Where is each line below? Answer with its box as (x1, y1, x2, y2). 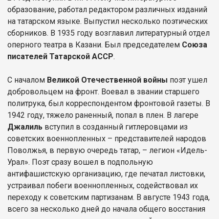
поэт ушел (168, 75, 207, 85)
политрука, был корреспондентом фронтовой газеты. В (7, 98, 210, 108)
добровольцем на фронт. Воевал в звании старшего (7, 87, 199, 96)
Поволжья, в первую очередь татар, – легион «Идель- (7, 145, 207, 155)
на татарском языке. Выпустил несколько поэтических (7, 16, 208, 26)
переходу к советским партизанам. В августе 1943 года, (7, 192, 210, 202)
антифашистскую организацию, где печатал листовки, (7, 169, 205, 178)
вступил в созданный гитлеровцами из (44, 122, 188, 131)
